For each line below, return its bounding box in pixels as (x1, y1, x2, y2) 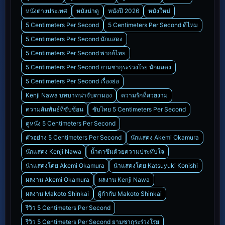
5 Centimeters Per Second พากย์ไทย (26, 49, 126, 57)
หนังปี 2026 (108, 7, 139, 15)
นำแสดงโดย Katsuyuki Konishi (114, 162, 198, 170)
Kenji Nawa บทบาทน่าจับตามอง (26, 91, 112, 99)
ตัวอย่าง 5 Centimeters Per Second (26, 134, 122, 142)
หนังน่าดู (76, 7, 99, 15)
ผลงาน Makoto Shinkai (26, 190, 89, 198)
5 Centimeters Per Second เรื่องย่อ (26, 77, 119, 85)
